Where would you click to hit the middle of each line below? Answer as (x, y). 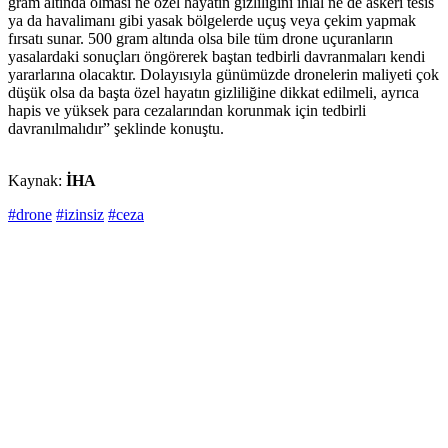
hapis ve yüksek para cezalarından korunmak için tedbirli (187, 111)
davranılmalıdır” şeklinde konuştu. (120, 129)
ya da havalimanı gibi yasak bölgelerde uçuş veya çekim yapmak (212, 21)
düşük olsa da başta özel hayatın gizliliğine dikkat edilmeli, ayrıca (213, 93)
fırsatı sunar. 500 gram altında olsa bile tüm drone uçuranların (200, 39)
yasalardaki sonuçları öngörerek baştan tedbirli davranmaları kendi (216, 57)
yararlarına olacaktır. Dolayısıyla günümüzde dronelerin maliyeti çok (223, 75)
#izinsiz (80, 215)
